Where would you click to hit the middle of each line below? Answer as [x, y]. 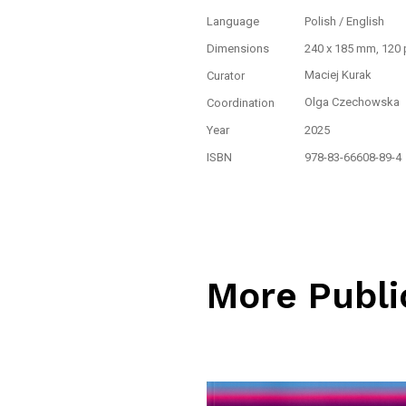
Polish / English [344, 21]
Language [233, 21]
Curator [226, 75]
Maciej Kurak [338, 74]
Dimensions [238, 48]
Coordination [241, 102]
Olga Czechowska [352, 101]
